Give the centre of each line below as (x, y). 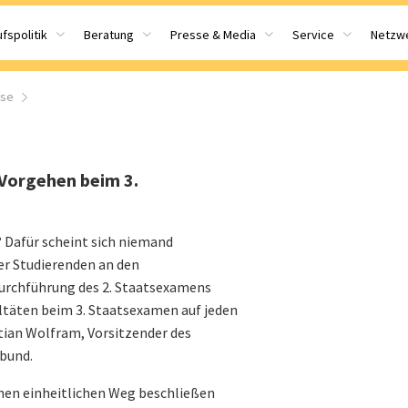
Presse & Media (213, 35)
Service (313, 35)
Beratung (109, 35)
